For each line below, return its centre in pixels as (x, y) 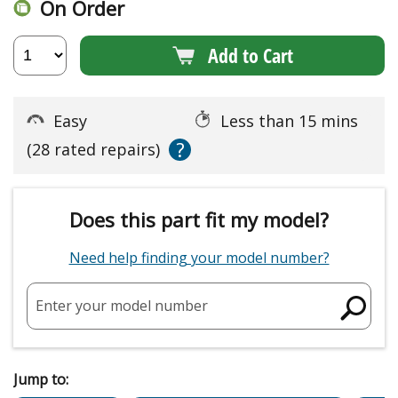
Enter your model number (122, 305)
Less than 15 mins (291, 120)
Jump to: (41, 379)
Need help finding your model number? (199, 257)
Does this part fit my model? (199, 219)
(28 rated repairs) (93, 149)
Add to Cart (250, 56)
